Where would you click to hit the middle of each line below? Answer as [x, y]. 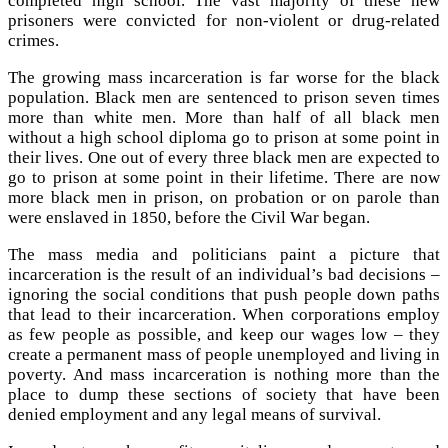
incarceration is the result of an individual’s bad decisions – [224, 274]
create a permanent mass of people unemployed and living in [224, 354]
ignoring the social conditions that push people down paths [224, 294]
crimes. [33, 40]
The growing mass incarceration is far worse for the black [224, 77]
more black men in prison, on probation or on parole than [224, 197]
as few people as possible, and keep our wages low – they [224, 334]
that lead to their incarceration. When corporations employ [224, 314]
